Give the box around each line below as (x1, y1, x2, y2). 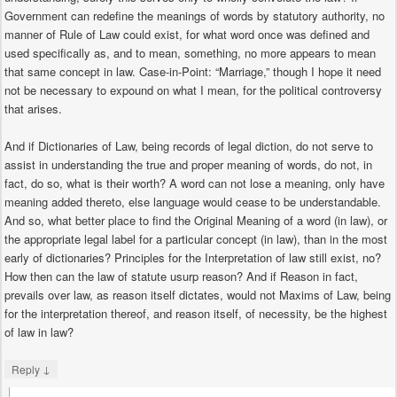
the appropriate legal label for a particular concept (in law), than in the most (4, 230, 387, 248)
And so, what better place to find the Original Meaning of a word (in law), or (4, 212, 387, 230)
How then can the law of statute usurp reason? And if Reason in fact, (4, 268, 358, 285)
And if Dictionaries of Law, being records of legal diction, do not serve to (4, 137, 373, 155)
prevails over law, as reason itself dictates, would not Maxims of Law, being (4, 286, 391, 304)
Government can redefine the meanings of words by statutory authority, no (4, 7, 385, 25)
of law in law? (4, 323, 74, 341)
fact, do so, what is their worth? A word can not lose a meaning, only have (4, 175, 385, 192)
